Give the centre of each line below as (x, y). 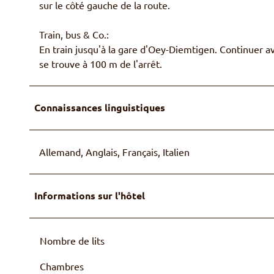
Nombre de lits (72, 240)
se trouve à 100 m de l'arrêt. (101, 63)
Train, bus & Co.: (74, 34)
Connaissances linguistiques (100, 107)
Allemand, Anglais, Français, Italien (114, 151)
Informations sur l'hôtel (90, 195)
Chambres (62, 266)
